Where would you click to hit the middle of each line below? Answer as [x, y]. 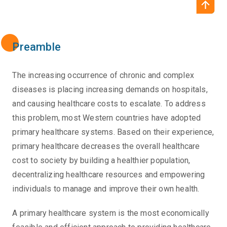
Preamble [37, 47]
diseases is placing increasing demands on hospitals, [110, 90]
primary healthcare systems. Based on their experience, [113, 132]
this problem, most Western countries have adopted [107, 118]
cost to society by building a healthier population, [101, 161]
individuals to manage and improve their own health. [106, 189]
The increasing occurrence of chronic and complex [103, 75]
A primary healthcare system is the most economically [111, 213]
